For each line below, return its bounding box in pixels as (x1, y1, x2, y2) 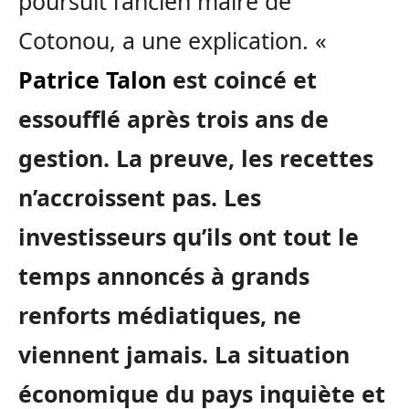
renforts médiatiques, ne (18, 299, 301, 331)
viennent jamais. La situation (18, 339, 350, 371)
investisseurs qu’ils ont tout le (18, 221, 359, 253)
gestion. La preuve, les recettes (18, 142, 373, 174)
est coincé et (166, 64, 317, 96)
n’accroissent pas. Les (18, 182, 261, 214)
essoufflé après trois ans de (18, 103, 329, 135)
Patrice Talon (18, 64, 166, 96)
